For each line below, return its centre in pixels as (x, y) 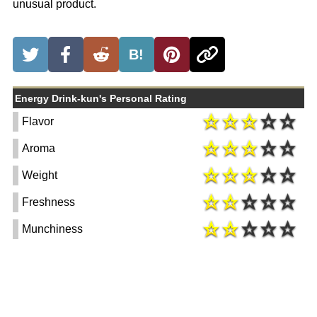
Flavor (38, 122)
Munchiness (52, 229)
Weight (39, 175)
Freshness (48, 202)
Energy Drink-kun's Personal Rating (100, 99)
